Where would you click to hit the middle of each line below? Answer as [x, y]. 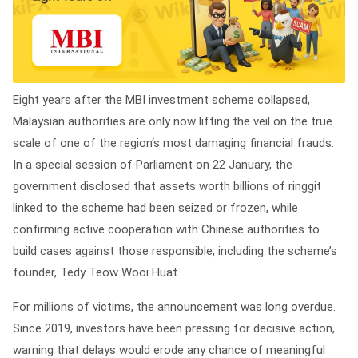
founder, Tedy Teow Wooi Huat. [96, 272]
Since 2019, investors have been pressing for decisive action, [174, 328]
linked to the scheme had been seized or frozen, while [155, 207]
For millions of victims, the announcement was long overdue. [174, 306]
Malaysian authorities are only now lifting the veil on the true [173, 121]
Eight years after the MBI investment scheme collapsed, [161, 99]
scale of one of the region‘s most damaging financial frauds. [173, 143]
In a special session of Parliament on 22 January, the [153, 164]
